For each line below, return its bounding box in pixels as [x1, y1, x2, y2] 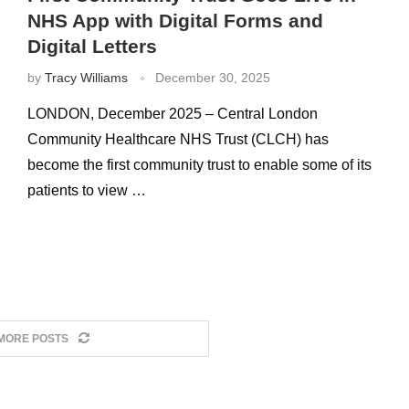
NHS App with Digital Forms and [26, 10, 323, 31]
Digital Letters [26, 36, 157, 57]
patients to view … [26, 183, 146, 198]
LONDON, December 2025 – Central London [26, 106, 318, 121]
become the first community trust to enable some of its [26, 157, 372, 173]
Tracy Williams [44, 70, 128, 85]
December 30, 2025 [154, 70, 270, 85]
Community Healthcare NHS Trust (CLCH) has [26, 131, 329, 147]
